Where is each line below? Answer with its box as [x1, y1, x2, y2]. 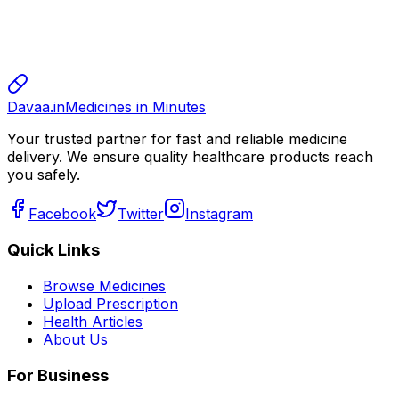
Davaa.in [7, 98, 65, 117]
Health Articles [43, 312, 142, 330]
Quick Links [7, 240, 100, 261]
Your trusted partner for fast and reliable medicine [7, 130, 347, 149]
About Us [43, 330, 108, 348]
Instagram [185, 205, 253, 224]
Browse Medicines [43, 276, 166, 295]
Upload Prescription [43, 294, 178, 313]
